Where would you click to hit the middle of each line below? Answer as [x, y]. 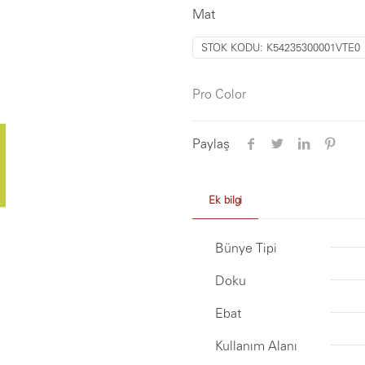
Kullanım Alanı [256, 345]
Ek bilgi [225, 200]
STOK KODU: [234, 48]
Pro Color [219, 94]
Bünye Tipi [246, 248]
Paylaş [211, 143]
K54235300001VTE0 [313, 48]
